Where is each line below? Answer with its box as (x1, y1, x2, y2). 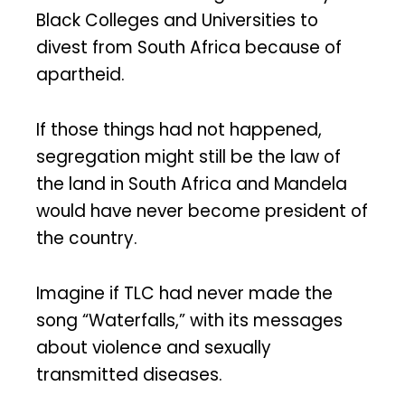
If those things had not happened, (36, 117, 322, 142)
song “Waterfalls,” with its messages (36, 307, 343, 333)
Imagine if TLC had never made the (36, 280, 333, 306)
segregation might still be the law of (36, 144, 341, 169)
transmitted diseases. (36, 362, 222, 387)
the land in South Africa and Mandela (36, 171, 347, 196)
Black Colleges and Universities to (36, 8, 318, 33)
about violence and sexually (36, 334, 271, 360)
